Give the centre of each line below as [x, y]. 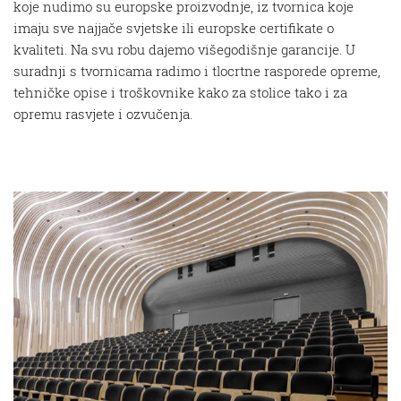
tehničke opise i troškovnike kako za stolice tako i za [180, 92]
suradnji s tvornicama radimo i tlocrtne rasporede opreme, [197, 71]
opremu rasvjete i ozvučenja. [103, 114]
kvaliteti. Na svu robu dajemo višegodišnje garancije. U [184, 49]
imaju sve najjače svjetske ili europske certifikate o [174, 28]
